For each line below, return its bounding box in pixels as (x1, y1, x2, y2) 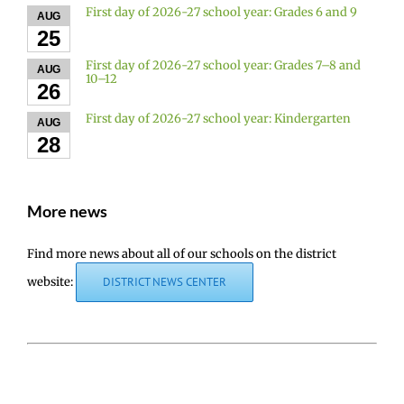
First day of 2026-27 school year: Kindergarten (86, 111, 351, 127)
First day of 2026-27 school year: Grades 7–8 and (86, 58, 361, 74)
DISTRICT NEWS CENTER (103, 274, 226, 290)
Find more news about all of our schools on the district (27, 246, 336, 262)
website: (27, 274, 76, 290)
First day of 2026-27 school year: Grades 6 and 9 (86, 5, 357, 21)
